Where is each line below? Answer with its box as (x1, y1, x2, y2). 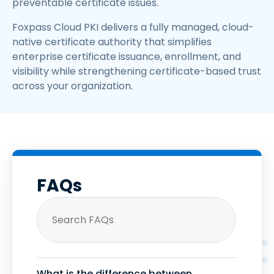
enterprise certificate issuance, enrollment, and (12, 49, 241, 64)
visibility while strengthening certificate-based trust (12, 64, 261, 78)
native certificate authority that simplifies (12, 34, 212, 49)
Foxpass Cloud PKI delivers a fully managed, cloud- (12, 20, 254, 34)
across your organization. (12, 78, 133, 93)
